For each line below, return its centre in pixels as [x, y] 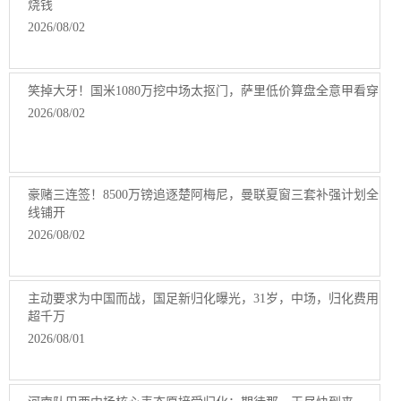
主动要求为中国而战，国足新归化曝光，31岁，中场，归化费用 [203, 299]
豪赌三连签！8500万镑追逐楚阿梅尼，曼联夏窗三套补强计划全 [203, 195]
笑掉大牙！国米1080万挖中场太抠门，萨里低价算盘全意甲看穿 [203, 91]
